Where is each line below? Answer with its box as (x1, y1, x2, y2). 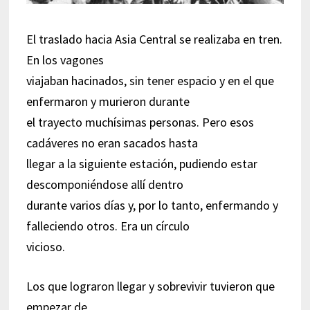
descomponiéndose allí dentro (26, 176, 183, 192)
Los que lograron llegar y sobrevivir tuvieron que (26, 277, 275, 294)
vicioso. (26, 238, 65, 255)
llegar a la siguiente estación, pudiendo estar (26, 155, 257, 172)
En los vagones (26, 51, 104, 68)
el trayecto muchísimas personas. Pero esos (26, 113, 254, 130)
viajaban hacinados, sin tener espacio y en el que (26, 72, 274, 89)
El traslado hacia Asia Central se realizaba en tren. (26, 30, 282, 47)
